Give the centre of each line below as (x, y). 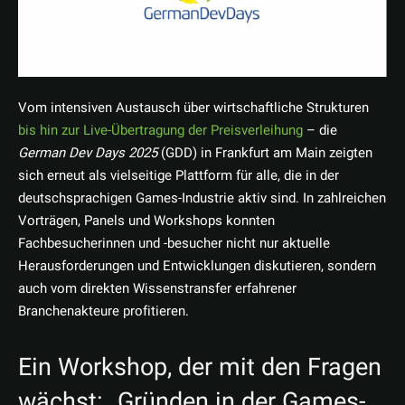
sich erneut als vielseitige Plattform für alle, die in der (179, 176)
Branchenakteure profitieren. (104, 311)
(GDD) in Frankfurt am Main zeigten (265, 153)
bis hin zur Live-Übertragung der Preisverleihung (160, 131)
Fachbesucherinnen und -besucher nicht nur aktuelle (174, 244)
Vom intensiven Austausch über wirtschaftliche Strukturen (193, 108)
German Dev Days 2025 (88, 153)
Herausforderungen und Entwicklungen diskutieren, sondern (197, 266)
